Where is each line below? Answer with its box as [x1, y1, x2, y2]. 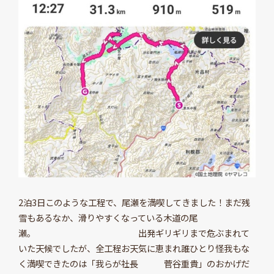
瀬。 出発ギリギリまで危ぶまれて [18, 226, 250, 240]
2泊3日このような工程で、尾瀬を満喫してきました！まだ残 [18, 196, 250, 209]
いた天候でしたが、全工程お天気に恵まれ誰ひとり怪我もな [18, 242, 250, 255]
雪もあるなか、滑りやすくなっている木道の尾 [18, 211, 198, 224]
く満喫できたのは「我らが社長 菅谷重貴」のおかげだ [18, 257, 250, 270]
